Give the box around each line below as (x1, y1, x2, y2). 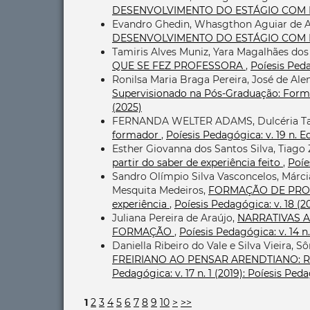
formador (112, 128, 161, 141)
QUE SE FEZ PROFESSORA (112, 59, 246, 72)
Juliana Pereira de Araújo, (112, 211, 237, 224)
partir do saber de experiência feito (112, 156, 283, 169)
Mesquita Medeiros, (112, 183, 208, 197)
